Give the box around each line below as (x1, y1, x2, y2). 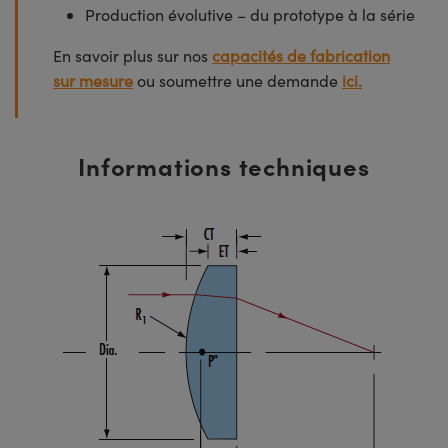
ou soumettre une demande (133, 70, 342, 91)
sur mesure (53, 70, 133, 91)
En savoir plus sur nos (53, 45, 212, 66)
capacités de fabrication (212, 45, 390, 66)
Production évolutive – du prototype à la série (85, 4, 415, 25)
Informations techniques (78, 149, 370, 182)
